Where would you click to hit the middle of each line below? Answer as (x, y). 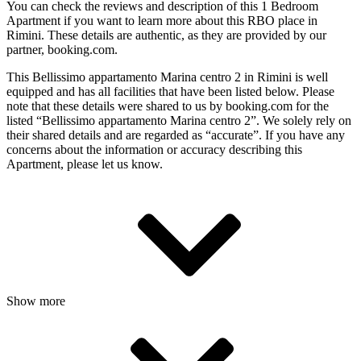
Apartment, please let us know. (85, 164)
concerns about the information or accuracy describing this (154, 149)
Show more (37, 301)
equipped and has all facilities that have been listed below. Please (170, 91)
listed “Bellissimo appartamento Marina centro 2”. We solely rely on (179, 120)
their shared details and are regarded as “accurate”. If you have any (176, 135)
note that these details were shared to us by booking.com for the (168, 106)
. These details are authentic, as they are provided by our (184, 35)
